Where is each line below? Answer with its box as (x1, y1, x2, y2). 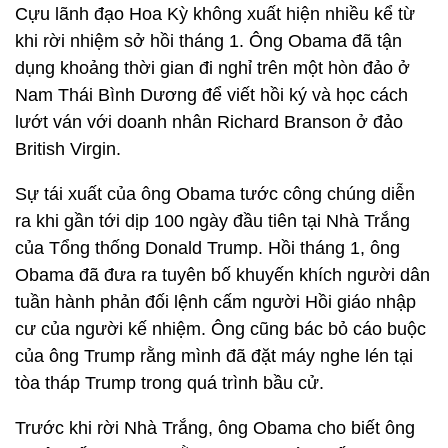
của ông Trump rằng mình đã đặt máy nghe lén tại (15, 346, 413, 366)
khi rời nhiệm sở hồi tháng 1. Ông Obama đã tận (15, 31, 402, 51)
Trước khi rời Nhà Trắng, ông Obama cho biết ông (15, 418, 415, 438)
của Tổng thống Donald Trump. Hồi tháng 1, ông (15, 238, 400, 258)
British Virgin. (15, 139, 121, 159)
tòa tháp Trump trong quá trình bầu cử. (15, 373, 324, 393)
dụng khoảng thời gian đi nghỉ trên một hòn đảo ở (15, 58, 410, 78)
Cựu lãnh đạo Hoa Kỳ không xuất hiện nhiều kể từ (15, 4, 415, 24)
